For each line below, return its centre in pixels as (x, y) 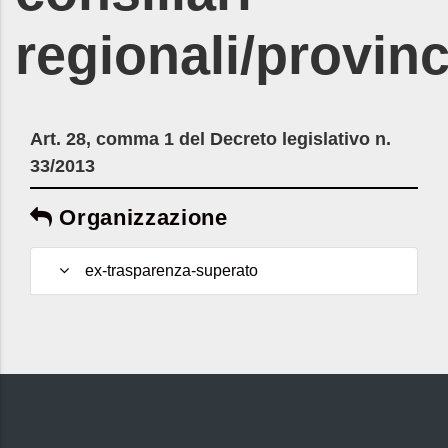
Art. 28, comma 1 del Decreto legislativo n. (210, 138)
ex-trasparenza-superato (167, 270)
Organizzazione (140, 217)
